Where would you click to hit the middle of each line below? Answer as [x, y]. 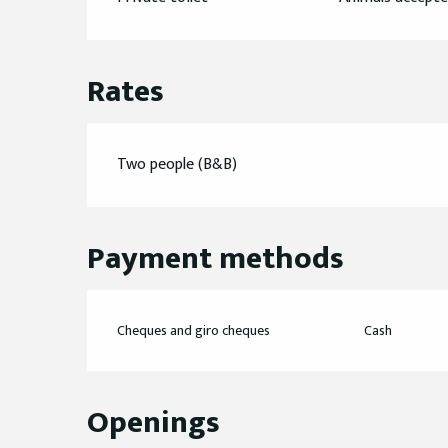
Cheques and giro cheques [194, 331]
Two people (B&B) [177, 165]
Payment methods [216, 259]
